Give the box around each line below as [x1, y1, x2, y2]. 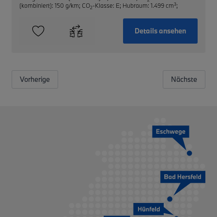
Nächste [170, 75, 197, 84]
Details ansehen [134, 26, 186, 36]
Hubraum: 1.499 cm [123, 1, 174, 10]
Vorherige [20, 75, 50, 84]
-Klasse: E [93, 1, 120, 10]
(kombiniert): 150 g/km [19, 1, 79, 10]
